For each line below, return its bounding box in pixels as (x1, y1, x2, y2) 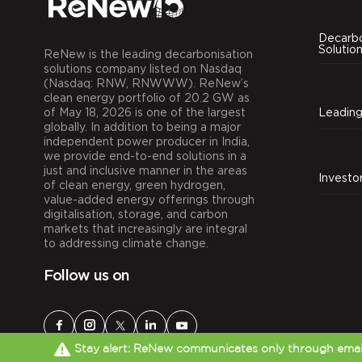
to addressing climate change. (43, 236, 208, 249)
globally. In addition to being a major (43, 120, 241, 133)
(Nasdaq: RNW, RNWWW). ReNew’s (43, 76, 249, 89)
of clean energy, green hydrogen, (43, 178, 225, 191)
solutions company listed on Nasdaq (43, 61, 242, 74)
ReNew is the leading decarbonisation (43, 47, 253, 60)
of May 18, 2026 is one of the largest (43, 105, 246, 118)
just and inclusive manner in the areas (43, 163, 247, 176)
